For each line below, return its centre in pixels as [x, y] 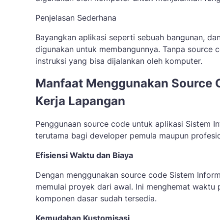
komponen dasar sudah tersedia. [96, 198]
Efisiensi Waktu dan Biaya [84, 155]
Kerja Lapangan [80, 101]
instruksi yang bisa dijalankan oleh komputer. [119, 61]
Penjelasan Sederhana [76, 18]
